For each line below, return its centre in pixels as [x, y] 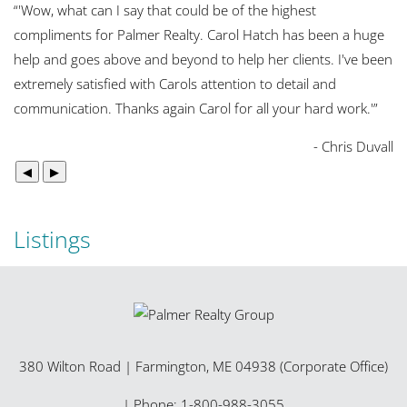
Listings [52, 239]
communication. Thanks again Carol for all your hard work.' [194, 108]
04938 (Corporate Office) [312, 367]
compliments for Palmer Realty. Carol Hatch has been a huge [199, 35]
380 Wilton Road [70, 367]
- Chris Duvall [353, 146]
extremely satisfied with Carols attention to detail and [175, 84]
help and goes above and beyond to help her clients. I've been [203, 59]
